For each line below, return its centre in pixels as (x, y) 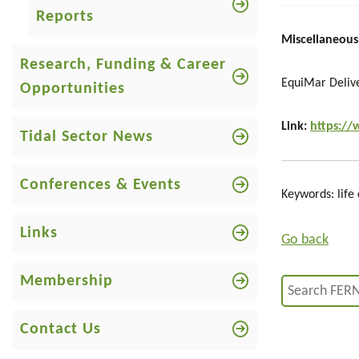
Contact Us (61, 329)
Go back (305, 240)
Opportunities (73, 89)
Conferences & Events (101, 185)
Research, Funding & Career (123, 65)
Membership (67, 281)
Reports (65, 17)
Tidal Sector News (87, 137)
